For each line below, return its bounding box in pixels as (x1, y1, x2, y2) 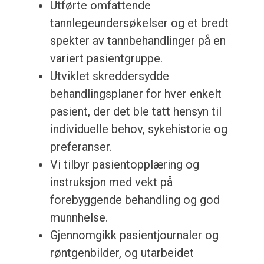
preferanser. (49, 140, 112, 154)
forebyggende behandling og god (49, 193, 220, 207)
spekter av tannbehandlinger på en (49, 34, 226, 48)
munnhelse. (49, 210, 108, 225)
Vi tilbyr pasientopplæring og (49, 157, 199, 172)
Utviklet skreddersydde (49, 69, 169, 84)
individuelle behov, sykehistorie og (49, 122, 227, 137)
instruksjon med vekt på (49, 175, 173, 190)
